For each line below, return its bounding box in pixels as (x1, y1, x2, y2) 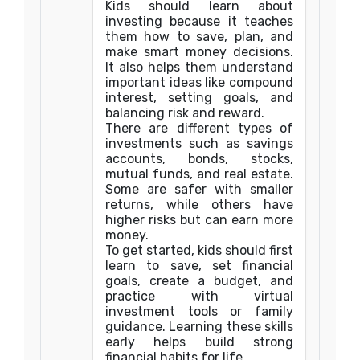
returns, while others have (105, 197, 293, 212)
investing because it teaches (105, 14, 293, 29)
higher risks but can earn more (105, 212, 293, 227)
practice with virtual (105, 288, 293, 304)
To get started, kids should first (105, 243, 293, 258)
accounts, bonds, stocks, (105, 151, 293, 166)
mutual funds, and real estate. (105, 166, 293, 182)
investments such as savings (105, 136, 293, 151)
